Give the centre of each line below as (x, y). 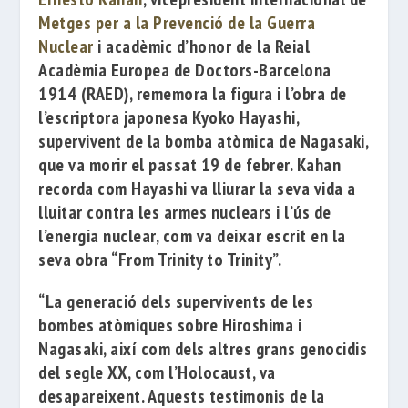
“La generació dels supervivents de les (176, 301)
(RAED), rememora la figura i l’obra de (212, 94)
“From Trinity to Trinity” (194, 260)
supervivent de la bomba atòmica (159, 141)
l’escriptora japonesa (116, 117)
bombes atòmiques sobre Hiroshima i (170, 325)
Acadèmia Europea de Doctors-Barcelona (185, 70)
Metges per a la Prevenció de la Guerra (177, 23)
